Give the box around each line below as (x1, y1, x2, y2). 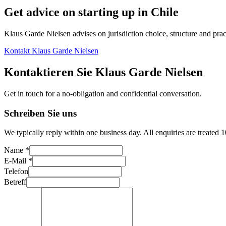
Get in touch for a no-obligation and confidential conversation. (4, 89, 202, 98)
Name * (4, 146, 29, 155)
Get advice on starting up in (4, 6, 148, 19)
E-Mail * (4, 156, 32, 165)
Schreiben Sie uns (4, 107, 77, 119)
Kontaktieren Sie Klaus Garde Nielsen (4, 66, 203, 79)
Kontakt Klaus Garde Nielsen (4, 46, 98, 55)
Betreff (4, 178, 26, 187)
